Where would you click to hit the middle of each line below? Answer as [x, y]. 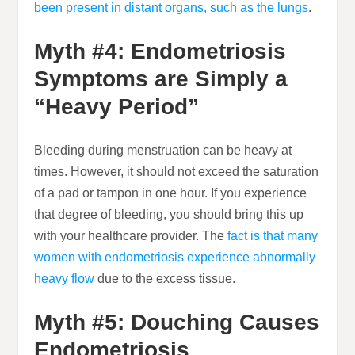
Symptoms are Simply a [161, 79]
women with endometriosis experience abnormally [175, 258]
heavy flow [65, 279]
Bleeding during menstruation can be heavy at [163, 151]
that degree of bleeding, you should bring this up [169, 215]
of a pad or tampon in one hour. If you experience [171, 193]
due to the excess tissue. [165, 279]
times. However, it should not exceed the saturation [177, 172]
